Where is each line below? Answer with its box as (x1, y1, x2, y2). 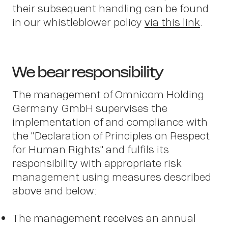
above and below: (12, 183, 97, 197)
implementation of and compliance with (12, 115, 208, 129)
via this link (145, 15, 200, 29)
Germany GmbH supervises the (12, 101, 167, 115)
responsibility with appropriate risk (12, 156, 182, 170)
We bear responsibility (12, 62, 163, 82)
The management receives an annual (12, 211, 196, 225)
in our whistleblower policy (12, 15, 145, 29)
